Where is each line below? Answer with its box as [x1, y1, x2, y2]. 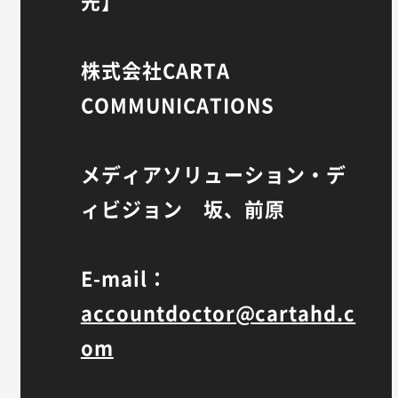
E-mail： [80, 264, 168, 292]
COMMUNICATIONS [80, 91, 275, 119]
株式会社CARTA [80, 56, 230, 84]
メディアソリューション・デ [80, 160, 346, 188]
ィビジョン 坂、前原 [80, 195, 306, 223]
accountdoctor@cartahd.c [80, 298, 356, 327]
